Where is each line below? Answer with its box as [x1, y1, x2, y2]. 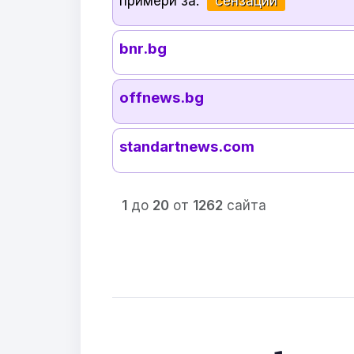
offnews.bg [119, 88, 205, 107]
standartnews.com [119, 137, 255, 156]
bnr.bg [119, 40, 168, 58]
